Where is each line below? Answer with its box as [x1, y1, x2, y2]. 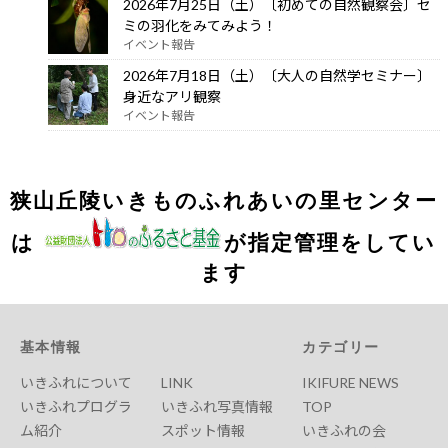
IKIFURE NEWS [302, 374, 400, 392]
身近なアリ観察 [123, 87, 221, 105]
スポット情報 [161, 422, 246, 440]
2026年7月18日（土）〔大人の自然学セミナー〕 [123, 66, 431, 84]
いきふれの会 [302, 422, 387, 440]
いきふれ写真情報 [161, 398, 274, 416]
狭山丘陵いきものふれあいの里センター [10, 187, 438, 213]
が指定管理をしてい [223, 229, 437, 255]
